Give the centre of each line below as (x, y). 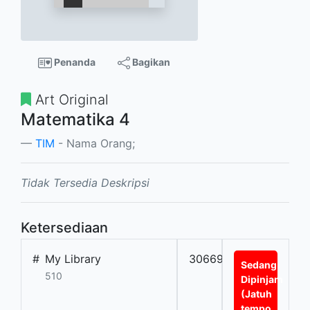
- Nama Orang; (95, 144)
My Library (73, 259)
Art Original (70, 100)
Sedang (258, 265)
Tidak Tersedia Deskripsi (85, 183)
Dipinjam (262, 280)
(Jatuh (256, 294)
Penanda (73, 62)
